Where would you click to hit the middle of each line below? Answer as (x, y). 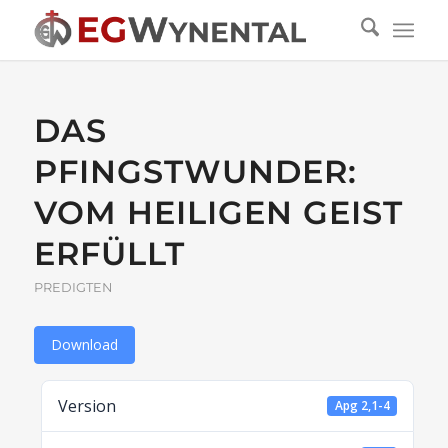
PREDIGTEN (72, 287)
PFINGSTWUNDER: (195, 171)
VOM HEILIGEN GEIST (218, 212)
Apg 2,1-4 (362, 405)
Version (86, 406)
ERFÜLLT (109, 253)
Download (84, 344)
